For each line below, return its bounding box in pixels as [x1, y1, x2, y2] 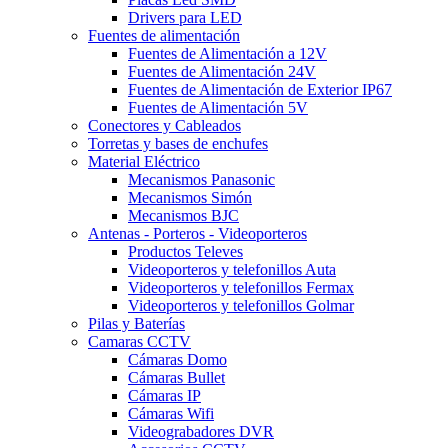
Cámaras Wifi [128, 405, 214, 423]
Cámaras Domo [128, 351, 227, 369]
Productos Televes [128, 243, 243, 261]
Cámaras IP [128, 387, 201, 405]
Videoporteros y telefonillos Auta [128, 261, 336, 279]
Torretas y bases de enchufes [88, 135, 268, 153]
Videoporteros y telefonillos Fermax [128, 279, 354, 297]
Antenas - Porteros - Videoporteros [88, 225, 307, 243]
